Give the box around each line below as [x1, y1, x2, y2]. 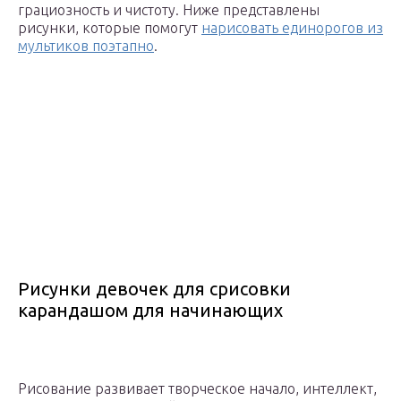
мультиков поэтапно [18, 38, 154, 55]
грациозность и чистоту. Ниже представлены [18, 2, 320, 19]
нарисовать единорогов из [201, 20, 383, 37]
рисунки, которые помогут [18, 20, 201, 37]
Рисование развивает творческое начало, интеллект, [18, 380, 377, 397]
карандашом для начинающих [18, 300, 283, 321]
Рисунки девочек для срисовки [18, 278, 291, 300]
